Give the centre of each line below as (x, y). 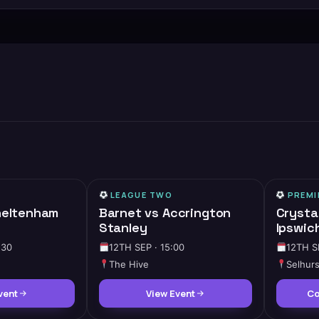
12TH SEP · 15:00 (147, 247)
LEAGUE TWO (141, 194)
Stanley (123, 227)
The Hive (129, 264)
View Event (170, 293)
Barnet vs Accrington (165, 212)
